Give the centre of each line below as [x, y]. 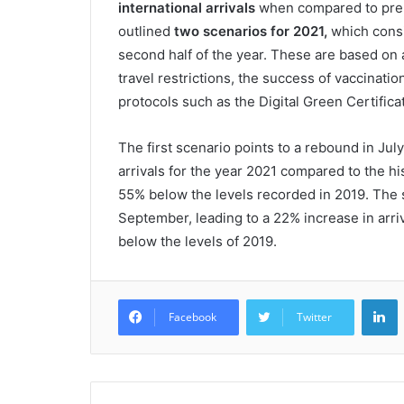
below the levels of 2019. [197, 241]
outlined [146, 31]
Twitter [314, 317]
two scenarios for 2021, [250, 31]
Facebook [192, 317]
